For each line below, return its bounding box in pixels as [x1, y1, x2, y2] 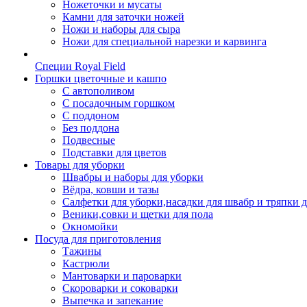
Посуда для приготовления [35, 233, 161, 245]
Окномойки [62, 221, 118, 232]
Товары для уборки [35, 159, 125, 171]
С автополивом [62, 85, 134, 97]
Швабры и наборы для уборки [62, 171, 204, 183]
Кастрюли [62, 258, 110, 269]
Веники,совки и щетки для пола [62, 208, 213, 220]
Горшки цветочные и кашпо [35, 73, 167, 84]
